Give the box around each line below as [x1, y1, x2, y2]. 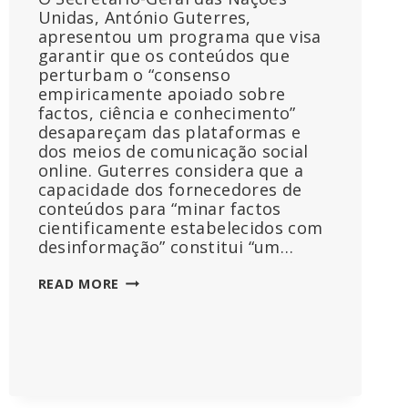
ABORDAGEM [118, 368, 208, 386]
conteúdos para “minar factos [37, 197, 281, 219]
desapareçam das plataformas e [37, 120, 301, 143]
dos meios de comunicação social [37, 139, 309, 162]
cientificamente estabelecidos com [37, 216, 323, 239]
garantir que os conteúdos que [37, 44, 291, 66]
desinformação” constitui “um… [37, 235, 294, 258]
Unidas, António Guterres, [37, 5, 251, 28]
